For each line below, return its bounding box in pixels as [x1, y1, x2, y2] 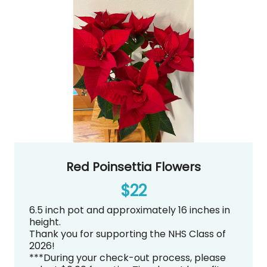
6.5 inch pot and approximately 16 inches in [29, 203, 230, 218]
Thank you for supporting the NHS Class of [29, 227, 226, 241]
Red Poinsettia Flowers [66, 159, 201, 176]
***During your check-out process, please [29, 251, 226, 265]
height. [29, 215, 61, 229]
